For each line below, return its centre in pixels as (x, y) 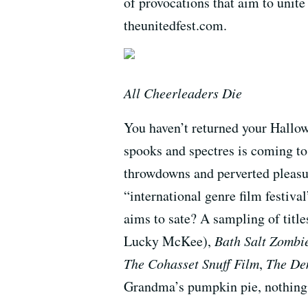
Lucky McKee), (169, 241)
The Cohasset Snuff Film (191, 263)
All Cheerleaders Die (183, 92)
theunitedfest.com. (175, 25)
